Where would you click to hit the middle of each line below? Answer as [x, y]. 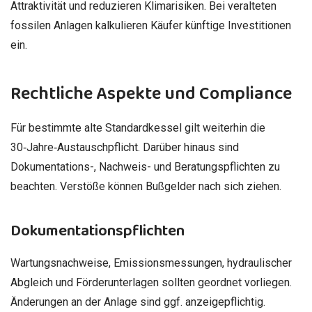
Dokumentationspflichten [97, 231]
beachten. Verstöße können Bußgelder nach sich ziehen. [146, 186]
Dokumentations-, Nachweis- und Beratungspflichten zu [145, 167]
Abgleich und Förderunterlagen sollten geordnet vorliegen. [151, 283]
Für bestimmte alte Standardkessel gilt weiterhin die [138, 128]
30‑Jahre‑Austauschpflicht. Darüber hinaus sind [125, 147]
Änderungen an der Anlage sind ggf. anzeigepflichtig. [138, 302]
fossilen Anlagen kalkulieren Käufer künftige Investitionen [151, 26]
